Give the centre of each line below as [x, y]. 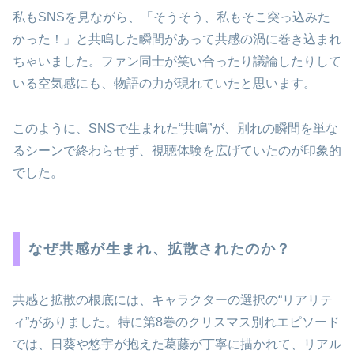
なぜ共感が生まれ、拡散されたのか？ [160, 249]
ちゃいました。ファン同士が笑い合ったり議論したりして [177, 62]
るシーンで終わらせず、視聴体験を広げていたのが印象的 [177, 151]
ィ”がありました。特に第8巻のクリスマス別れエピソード [176, 322]
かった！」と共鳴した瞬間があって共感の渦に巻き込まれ [177, 40]
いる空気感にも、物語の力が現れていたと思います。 [164, 84]
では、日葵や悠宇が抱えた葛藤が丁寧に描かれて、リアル [177, 344]
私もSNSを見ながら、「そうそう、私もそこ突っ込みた [171, 17]
